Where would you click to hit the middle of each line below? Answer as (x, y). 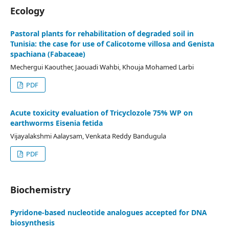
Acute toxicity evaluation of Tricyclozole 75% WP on (101, 113)
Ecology (27, 11)
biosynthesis (32, 223)
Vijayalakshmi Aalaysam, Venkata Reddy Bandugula (88, 136)
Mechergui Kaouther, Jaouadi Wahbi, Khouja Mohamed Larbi (102, 67)
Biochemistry (40, 190)
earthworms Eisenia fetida (56, 123)
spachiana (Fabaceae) (48, 54)
